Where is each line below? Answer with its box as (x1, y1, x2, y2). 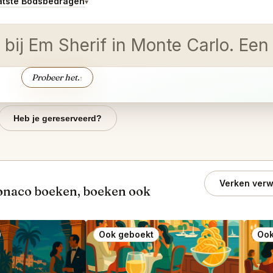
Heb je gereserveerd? (13, 113, 102, 123)
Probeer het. (32, 71, 79, 83)
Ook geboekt (99, 229, 154, 239)
